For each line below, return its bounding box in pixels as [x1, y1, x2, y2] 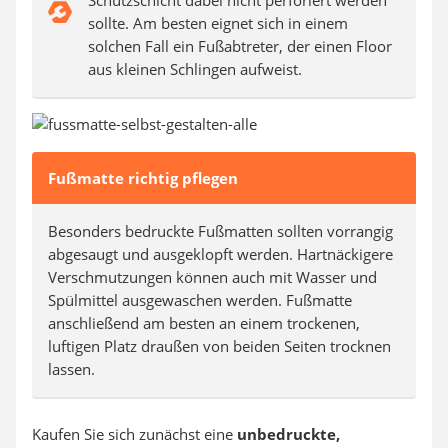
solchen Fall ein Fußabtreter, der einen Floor [88, 36, 392, 56]
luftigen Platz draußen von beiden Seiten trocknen [48, 336, 391, 356]
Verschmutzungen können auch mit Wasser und [48, 267, 377, 287]
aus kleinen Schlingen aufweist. [88, 59, 302, 79]
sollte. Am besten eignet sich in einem [88, 13, 348, 33]
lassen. [48, 359, 95, 379]
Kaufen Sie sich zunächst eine [32, 424, 237, 444]
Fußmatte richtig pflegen [48, 168, 238, 188]
